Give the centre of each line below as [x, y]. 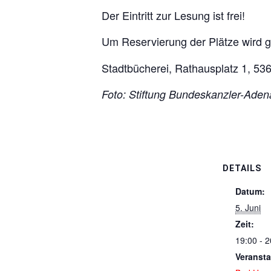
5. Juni [248, 207]
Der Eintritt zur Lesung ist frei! [173, 15]
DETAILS [242, 168]
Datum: [250, 191]
